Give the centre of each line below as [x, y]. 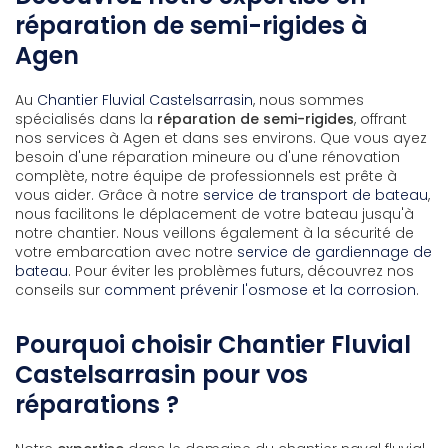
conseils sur [59, 289]
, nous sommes [308, 99]
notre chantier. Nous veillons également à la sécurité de [214, 232]
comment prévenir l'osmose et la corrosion [260, 289]
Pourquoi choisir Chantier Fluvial [213, 344]
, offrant [380, 118]
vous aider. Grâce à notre [109, 194]
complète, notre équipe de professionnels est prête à [206, 175]
